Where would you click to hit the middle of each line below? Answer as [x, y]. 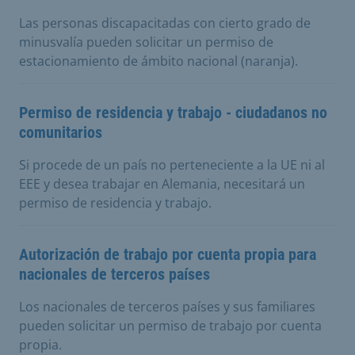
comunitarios [61, 132]
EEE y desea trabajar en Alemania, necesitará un [162, 184]
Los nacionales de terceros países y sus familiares [167, 307]
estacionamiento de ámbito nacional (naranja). [158, 61]
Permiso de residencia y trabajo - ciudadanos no [173, 113]
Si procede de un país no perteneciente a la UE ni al [172, 165]
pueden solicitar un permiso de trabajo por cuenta [170, 326]
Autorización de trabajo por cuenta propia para [168, 254]
